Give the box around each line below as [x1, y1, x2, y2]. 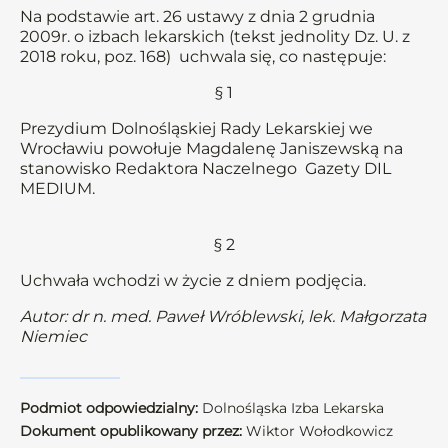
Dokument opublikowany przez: [20, 422, 242, 440]
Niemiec [20, 327, 87, 346]
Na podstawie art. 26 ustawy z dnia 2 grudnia [20, 7, 375, 26]
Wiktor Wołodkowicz [242, 422, 393, 440]
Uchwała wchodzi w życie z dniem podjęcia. [20, 271, 366, 290]
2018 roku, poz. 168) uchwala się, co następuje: [20, 47, 386, 66]
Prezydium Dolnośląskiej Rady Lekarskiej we [20, 119, 373, 138]
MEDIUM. [20, 179, 95, 198]
